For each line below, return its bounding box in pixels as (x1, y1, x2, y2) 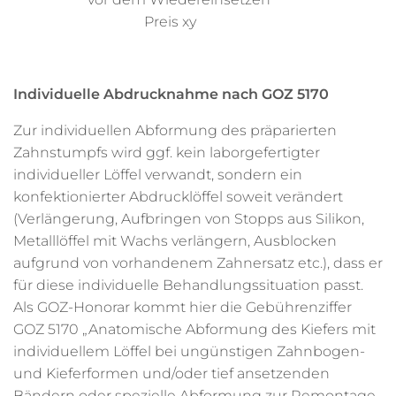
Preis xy (13, 13, 196, 30)
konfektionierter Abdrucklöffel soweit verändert (13, 188, 343, 205)
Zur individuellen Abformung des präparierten (13, 122, 337, 139)
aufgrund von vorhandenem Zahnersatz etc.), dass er (13, 255, 383, 271)
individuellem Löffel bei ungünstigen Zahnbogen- (13, 343, 365, 360)
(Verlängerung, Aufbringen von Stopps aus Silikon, (13, 210, 364, 227)
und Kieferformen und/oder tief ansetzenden (13, 365, 330, 382)
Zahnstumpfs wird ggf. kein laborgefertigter (13, 144, 320, 161)
